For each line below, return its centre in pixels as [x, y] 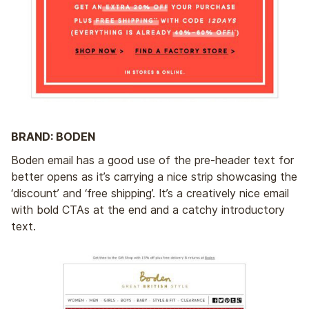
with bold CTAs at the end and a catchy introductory [148, 210]
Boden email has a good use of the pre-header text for [152, 160]
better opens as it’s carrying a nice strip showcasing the [154, 177]
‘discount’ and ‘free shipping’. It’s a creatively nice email [150, 193]
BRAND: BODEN [53, 137]
